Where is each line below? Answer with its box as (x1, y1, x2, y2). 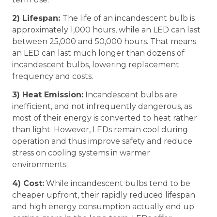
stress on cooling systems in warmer (12, 148, 150, 158)
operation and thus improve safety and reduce (12, 137, 192, 146)
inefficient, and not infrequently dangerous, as (12, 102, 192, 111)
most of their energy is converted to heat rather (12, 113, 197, 123)
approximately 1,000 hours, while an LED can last (12, 25, 201, 34)
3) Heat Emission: (12, 90, 83, 100)
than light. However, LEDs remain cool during (12, 125, 188, 135)
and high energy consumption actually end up (12, 201, 194, 211)
